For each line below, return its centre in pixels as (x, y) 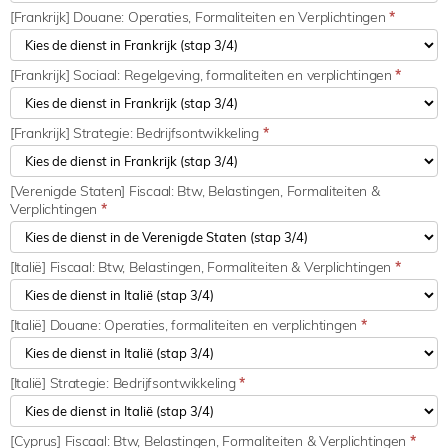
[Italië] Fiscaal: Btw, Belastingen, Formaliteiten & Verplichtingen (202, 266)
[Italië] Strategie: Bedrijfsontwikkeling (125, 382)
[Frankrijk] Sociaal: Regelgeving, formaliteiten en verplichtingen (203, 74)
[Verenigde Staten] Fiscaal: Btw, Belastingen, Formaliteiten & (195, 190)
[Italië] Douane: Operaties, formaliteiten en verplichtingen (185, 324)
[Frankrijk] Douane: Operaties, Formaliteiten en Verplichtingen (200, 16)
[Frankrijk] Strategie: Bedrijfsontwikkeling (136, 132)
